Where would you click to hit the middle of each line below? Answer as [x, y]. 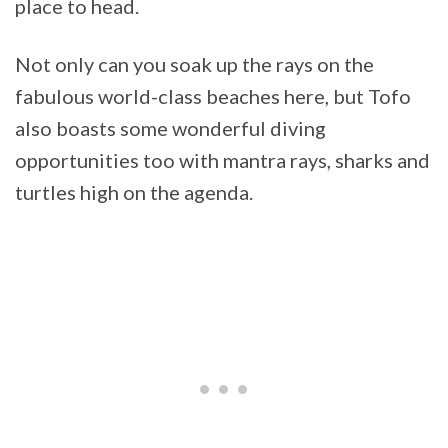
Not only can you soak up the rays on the [194, 63]
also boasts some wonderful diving [170, 127]
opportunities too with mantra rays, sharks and [222, 159]
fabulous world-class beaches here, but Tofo [213, 95]
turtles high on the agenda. [134, 191]
